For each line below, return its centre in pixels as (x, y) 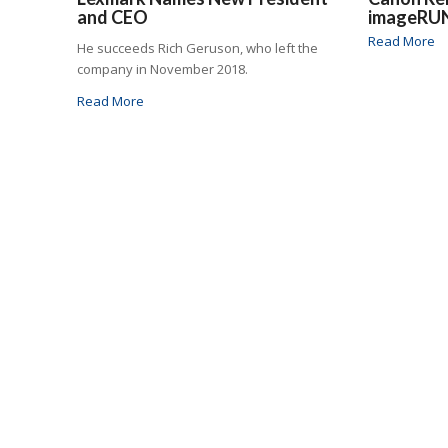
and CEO (112, 16)
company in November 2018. (164, 68)
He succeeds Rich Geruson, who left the (197, 47)
